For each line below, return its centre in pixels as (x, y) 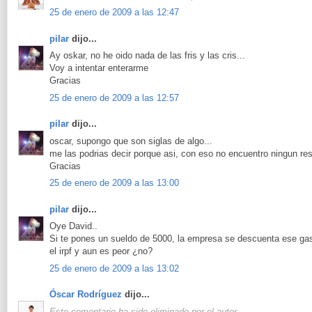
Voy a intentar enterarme (99, 68)
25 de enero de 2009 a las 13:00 (114, 183)
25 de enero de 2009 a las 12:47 (114, 13)
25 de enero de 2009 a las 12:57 (114, 97)
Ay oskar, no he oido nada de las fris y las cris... (147, 56)
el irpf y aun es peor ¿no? (101, 251)
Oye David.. (73, 226)
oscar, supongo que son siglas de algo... (131, 141)
